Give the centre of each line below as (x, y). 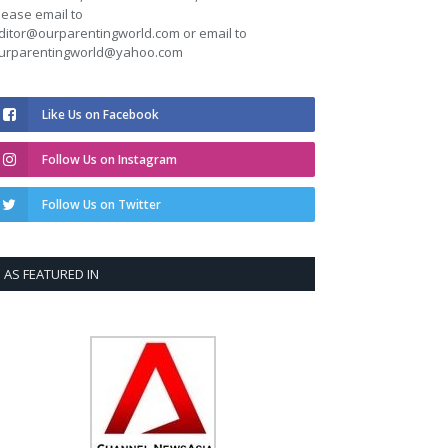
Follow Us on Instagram (109, 160)
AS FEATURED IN (51, 274)
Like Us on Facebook (100, 115)
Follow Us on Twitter (101, 205)
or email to (213, 33)
